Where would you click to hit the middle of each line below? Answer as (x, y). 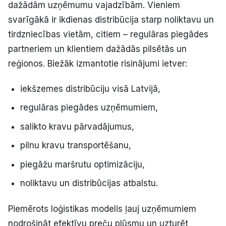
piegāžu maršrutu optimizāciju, (82, 164)
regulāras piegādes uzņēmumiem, (89, 108)
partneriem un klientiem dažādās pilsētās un (97, 49)
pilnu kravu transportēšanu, (76, 146)
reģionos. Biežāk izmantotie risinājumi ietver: (98, 63)
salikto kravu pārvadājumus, (77, 126)
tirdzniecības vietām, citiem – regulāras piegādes (108, 34)
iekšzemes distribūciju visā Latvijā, (90, 89)
